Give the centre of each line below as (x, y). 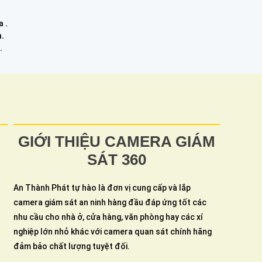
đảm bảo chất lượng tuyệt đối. (72, 246)
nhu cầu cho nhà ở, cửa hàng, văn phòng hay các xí (108, 217)
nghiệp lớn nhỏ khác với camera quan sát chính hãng (113, 231)
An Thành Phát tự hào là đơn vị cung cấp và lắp (102, 187)
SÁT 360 (117, 159)
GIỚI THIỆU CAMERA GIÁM (117, 141)
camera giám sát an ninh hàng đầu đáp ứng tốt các (110, 202)
